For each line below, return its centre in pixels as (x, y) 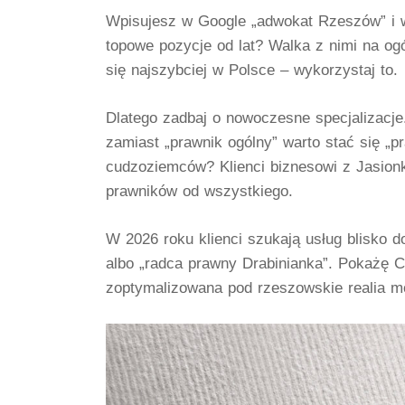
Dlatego (134, 117)
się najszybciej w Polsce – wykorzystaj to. (252, 69)
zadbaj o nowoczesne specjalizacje (283, 117)
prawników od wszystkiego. (199, 190)
